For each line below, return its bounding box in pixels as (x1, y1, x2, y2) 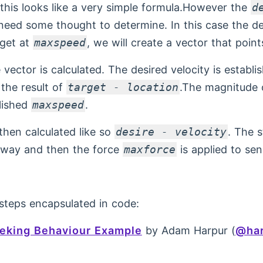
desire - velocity (115, 126, 227, 138)
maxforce (123, 143, 176, 156)
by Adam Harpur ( (141, 224, 235, 237)
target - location (67, 81, 178, 93)
